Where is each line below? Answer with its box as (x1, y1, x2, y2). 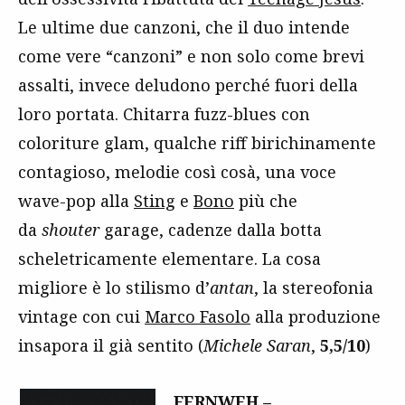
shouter (42, 219, 99, 240)
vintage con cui (18, 306, 145, 327)
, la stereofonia (254, 277, 373, 298)
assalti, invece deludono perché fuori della (18, 74, 358, 96)
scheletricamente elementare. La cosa (18, 248, 321, 269)
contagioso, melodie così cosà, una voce (18, 161, 336, 183)
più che (234, 190, 297, 212)
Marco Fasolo (145, 306, 250, 327)
